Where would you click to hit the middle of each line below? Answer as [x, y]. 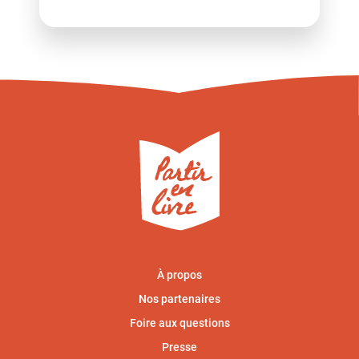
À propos [179, 275]
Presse [179, 347]
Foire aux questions [179, 323]
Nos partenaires [179, 299]
